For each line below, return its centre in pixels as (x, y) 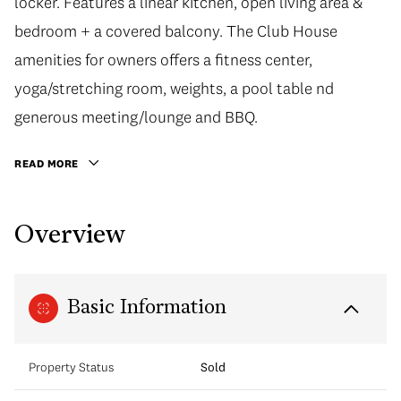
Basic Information (147, 308)
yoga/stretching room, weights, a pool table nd (174, 88)
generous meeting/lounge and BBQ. (136, 117)
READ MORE (47, 163)
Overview (70, 236)
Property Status (71, 367)
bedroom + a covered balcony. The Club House (176, 31)
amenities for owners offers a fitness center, (163, 60)
